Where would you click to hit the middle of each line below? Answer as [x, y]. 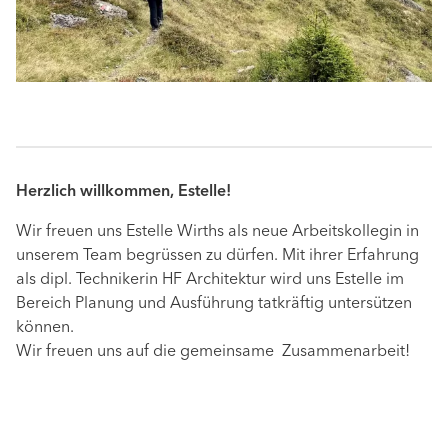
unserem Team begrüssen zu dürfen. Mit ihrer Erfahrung [217, 256]
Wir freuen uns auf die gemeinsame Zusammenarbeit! [213, 352]
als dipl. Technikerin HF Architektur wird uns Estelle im [210, 280]
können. [45, 328]
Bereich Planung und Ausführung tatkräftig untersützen [214, 304]
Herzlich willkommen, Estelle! [123, 192]
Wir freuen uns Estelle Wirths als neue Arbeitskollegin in [217, 232]
